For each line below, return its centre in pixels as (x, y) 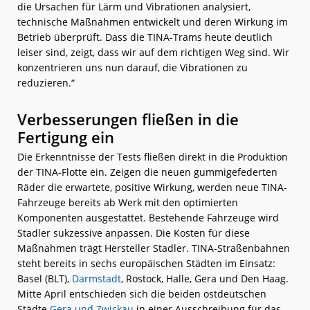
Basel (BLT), (45, 279)
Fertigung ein (66, 137)
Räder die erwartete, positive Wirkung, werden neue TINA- (152, 188)
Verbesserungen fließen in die (128, 119)
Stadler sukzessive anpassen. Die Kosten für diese (134, 233)
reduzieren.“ (46, 83)
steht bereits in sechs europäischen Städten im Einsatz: (146, 264)
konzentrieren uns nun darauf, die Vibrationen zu (133, 68)
